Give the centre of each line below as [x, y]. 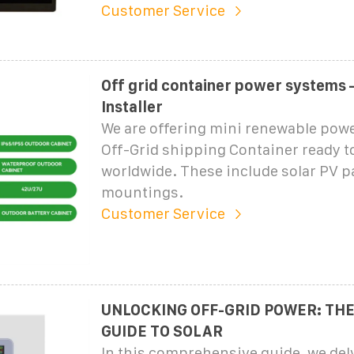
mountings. [142, 192]
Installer [132, 107]
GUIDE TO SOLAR [162, 331]
